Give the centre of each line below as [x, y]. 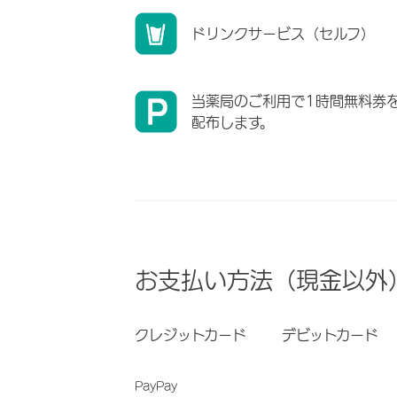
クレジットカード [191, 335]
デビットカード [330, 335]
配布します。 [233, 123]
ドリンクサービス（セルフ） [283, 34]
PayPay [156, 386]
